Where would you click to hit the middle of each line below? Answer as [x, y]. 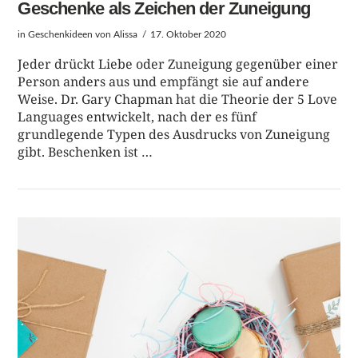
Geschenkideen [61, 35]
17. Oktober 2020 [189, 35]
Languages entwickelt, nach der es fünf [137, 116]
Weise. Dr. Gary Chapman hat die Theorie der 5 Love [178, 99]
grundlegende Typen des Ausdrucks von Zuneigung [174, 134]
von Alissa [115, 35]
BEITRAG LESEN [179, 285]
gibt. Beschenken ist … [86, 151]
